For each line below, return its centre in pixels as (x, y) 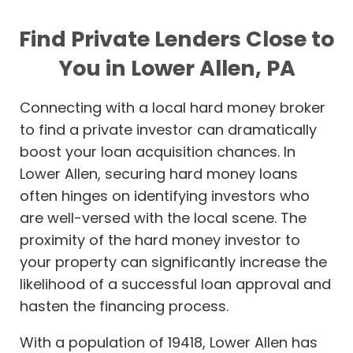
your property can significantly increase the (173, 262)
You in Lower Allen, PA (176, 69)
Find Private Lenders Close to (176, 39)
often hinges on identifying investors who (165, 196)
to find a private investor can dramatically (168, 130)
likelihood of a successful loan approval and (175, 284)
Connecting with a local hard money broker (173, 108)
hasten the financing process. (124, 307)
